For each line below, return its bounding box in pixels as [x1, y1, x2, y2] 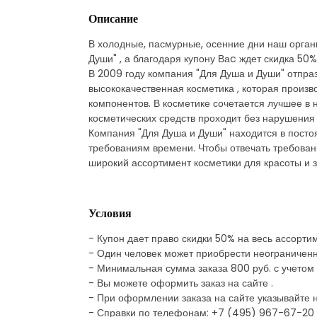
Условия [88, 204, 132, 221]
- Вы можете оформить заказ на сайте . [88, 275, 273, 290]
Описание [88, 10, 138, 27]
